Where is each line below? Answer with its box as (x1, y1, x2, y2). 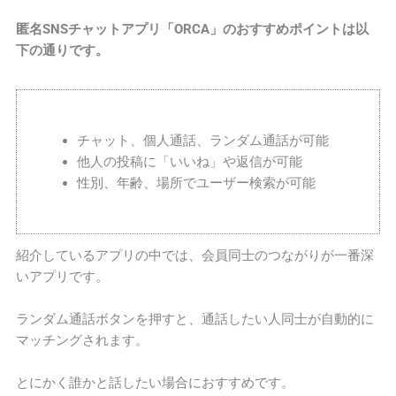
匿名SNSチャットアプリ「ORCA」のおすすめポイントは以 (16, 21, 369, 38)
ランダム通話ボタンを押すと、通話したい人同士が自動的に (16, 311, 375, 328)
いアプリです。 (16, 269, 110, 286)
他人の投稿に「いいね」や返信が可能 (76, 154, 302, 171)
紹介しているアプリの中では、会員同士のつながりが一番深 (16, 247, 375, 264)
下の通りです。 (16, 42, 110, 59)
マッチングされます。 (16, 332, 149, 349)
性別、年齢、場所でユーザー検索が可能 (76, 175, 316, 192)
